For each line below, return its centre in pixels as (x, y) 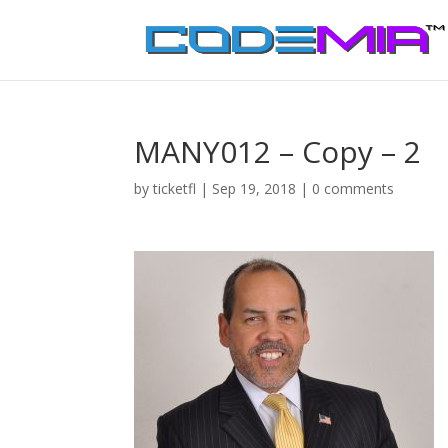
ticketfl (175, 188)
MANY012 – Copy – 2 (278, 151)
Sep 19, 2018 (254, 188)
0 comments (353, 188)
